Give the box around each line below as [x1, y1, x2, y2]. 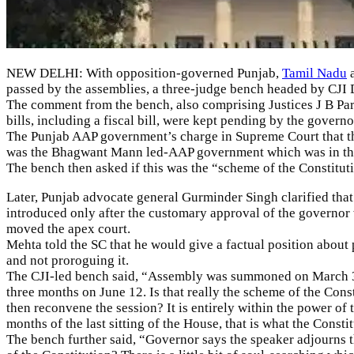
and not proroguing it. [6, 253, 129, 269]
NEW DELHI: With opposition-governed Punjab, [6, 66, 282, 81]
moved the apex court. [6, 221, 130, 237]
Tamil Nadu [282, 66, 347, 81]
